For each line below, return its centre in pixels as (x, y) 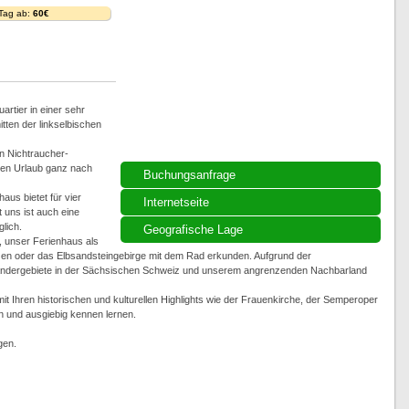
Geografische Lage (193, 230)
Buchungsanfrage (189, 175)
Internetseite (176, 202)
